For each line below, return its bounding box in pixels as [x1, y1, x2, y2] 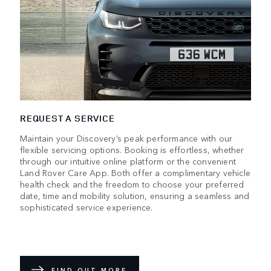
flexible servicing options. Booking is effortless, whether [20, 143, 244, 156]
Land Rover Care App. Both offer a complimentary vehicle [20, 166, 251, 179]
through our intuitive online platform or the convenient [20, 155, 237, 168]
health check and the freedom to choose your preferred [20, 178, 244, 191]
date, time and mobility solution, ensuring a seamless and [20, 189, 250, 202]
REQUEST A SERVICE [20, 112, 115, 125]
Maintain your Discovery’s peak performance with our [20, 132, 233, 145]
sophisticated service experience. [20, 201, 153, 214]
